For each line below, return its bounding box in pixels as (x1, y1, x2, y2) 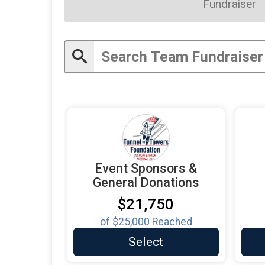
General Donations (92, 174, 199, 190)
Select (128, 234, 164, 249)
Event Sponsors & (95, 160, 198, 176)
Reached (149, 215, 192, 228)
